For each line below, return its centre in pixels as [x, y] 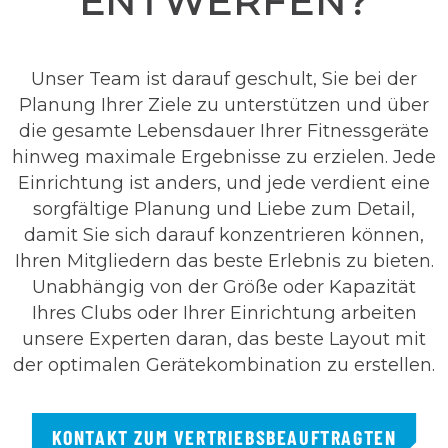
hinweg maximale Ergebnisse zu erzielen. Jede [224, 156]
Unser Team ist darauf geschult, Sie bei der [224, 78]
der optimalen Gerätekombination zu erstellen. [224, 364]
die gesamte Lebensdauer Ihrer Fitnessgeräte [224, 130]
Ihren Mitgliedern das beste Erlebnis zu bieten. [224, 260]
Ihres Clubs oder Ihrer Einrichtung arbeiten [224, 312]
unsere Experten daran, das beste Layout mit [224, 338]
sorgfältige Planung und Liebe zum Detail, [224, 208]
